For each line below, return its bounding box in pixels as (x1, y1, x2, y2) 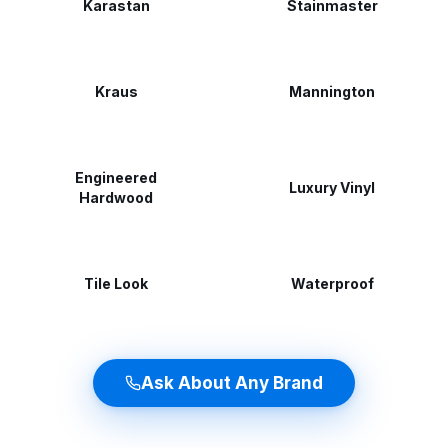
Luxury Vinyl (289, 179, 375, 196)
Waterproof (290, 275, 374, 292)
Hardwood (79, 189, 153, 206)
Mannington (289, 83, 375, 100)
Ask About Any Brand (141, 372, 323, 393)
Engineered (75, 169, 157, 186)
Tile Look (84, 275, 148, 292)
